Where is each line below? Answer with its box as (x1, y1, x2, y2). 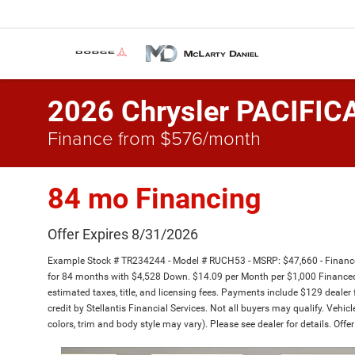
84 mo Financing (48, 182, 261, 216)
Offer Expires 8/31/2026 (48, 226, 198, 242)
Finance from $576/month (48, 124, 261, 151)
